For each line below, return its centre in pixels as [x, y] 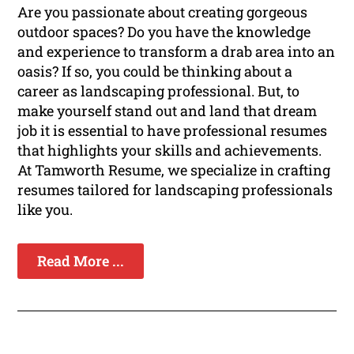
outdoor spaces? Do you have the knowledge [164, 32]
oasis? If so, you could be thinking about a [155, 72]
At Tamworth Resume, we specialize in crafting [174, 170]
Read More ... [81, 261]
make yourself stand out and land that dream [168, 111]
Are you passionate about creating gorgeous [163, 12]
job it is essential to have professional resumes [173, 131]
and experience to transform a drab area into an [177, 52]
